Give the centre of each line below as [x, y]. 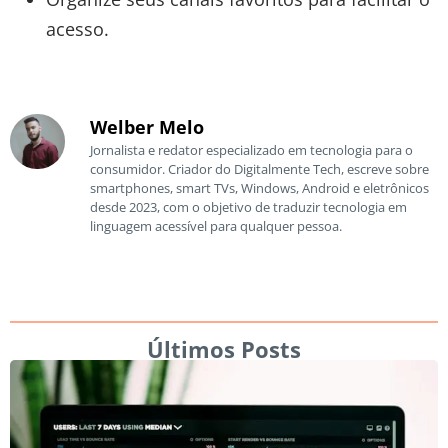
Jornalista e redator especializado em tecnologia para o [251, 149]
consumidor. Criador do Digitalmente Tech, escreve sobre [259, 168]
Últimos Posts [224, 349]
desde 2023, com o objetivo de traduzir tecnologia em [248, 206]
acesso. [77, 28]
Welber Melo [147, 126]
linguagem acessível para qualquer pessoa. [216, 225]
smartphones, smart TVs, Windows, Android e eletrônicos [259, 187]
